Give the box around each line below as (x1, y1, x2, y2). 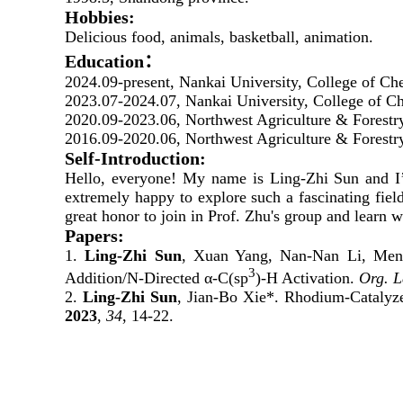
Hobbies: (65, 7, 135, 27)
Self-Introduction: (65, 148, 206, 168)
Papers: (65, 226, 124, 246)
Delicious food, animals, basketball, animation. (65, 28, 373, 46)
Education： (65, 51, 162, 71)
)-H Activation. (255, 269, 359, 287)
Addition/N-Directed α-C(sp (65, 269, 248, 287)
